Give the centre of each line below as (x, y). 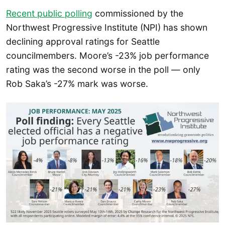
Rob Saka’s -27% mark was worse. (77, 84)
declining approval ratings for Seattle (83, 42)
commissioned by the (138, 14)
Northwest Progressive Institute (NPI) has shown (107, 28)
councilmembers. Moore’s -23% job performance (107, 56)
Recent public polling (49, 14)
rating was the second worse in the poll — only (103, 70)
